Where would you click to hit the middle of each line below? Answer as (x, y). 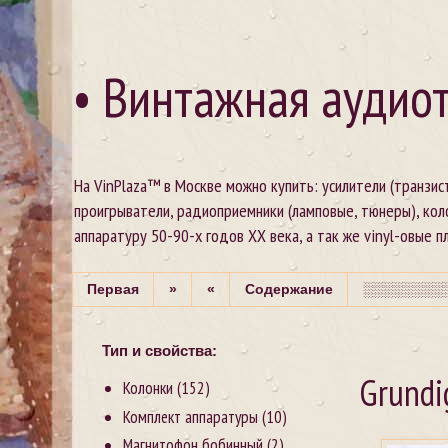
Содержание (289, 289)
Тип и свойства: (159, 350)
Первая (113, 289)
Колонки (148, 388)
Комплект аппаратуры (191, 416)
